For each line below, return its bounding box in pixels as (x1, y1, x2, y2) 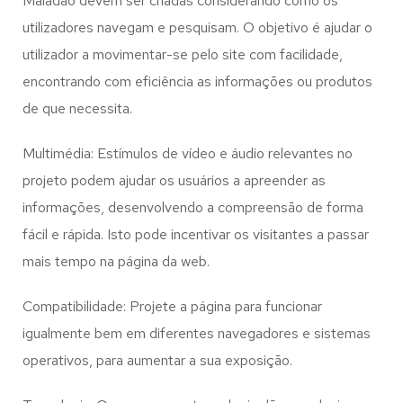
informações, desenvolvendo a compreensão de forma (22, 198, 363, 218)
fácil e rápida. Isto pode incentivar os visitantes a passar (22, 225, 369, 245)
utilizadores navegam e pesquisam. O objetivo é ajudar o (22, 18, 372, 38)
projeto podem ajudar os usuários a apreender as (22, 171, 326, 191)
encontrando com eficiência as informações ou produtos (22, 72, 372, 92)
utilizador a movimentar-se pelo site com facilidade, (22, 45, 343, 65)
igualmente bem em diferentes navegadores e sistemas (22, 324, 371, 344)
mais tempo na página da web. (22, 252, 210, 272)
